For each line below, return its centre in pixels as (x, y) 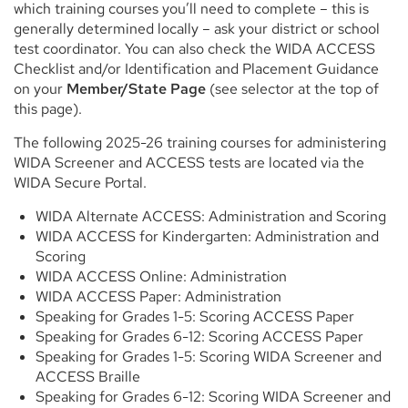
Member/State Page (136, 88)
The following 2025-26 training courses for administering (200, 142)
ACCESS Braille (88, 376)
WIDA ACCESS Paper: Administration (158, 296)
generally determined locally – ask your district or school (197, 28)
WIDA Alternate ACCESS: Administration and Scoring (211, 216)
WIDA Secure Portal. (80, 182)
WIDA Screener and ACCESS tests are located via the (189, 162)
